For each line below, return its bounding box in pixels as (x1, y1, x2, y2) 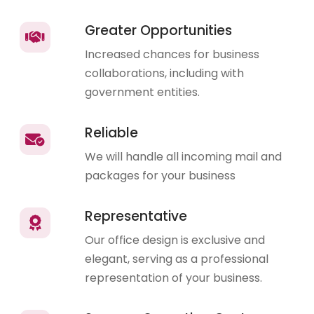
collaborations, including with (85, 65, 245, 82)
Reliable (85, 123, 139, 143)
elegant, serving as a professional (85, 251, 269, 268)
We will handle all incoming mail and (85, 149, 282, 165)
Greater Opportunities (85, 21, 233, 41)
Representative (85, 207, 188, 226)
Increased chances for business (85, 46, 260, 63)
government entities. (85, 84, 200, 101)
